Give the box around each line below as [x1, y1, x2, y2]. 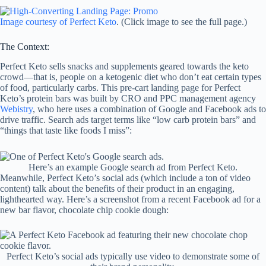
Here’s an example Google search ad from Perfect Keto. [28, 161, 237, 172]
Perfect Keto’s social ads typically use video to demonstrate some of [7, 251, 259, 261]
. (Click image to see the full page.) [116, 17, 247, 27]
